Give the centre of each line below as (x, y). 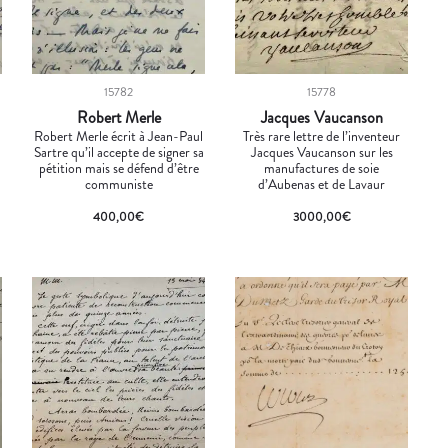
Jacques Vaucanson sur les (321, 152)
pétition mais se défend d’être (118, 168)
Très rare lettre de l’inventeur (322, 136)
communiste (118, 184)
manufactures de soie (322, 168)
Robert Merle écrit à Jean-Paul (119, 136)
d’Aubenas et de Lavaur (322, 184)
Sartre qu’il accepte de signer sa (118, 152)
